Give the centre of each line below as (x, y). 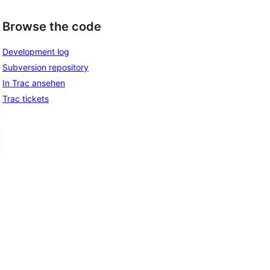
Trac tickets (26, 98)
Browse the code (52, 27)
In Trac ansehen (34, 83)
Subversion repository (46, 67)
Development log (36, 51)
